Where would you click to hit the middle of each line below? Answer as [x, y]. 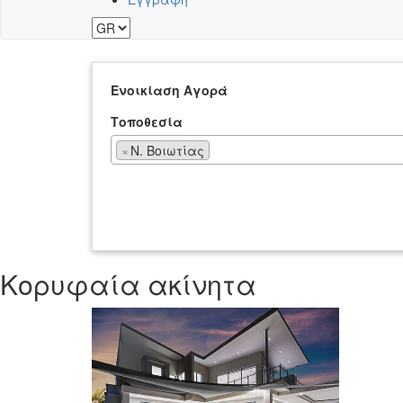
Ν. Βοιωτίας [167, 151]
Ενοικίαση [145, 90]
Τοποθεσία [147, 122]
